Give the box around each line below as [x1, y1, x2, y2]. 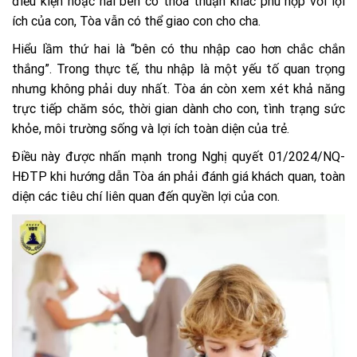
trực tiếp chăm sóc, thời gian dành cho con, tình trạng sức [12, 100, 345, 116]
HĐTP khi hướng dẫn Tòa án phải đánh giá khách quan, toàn [12, 168, 345, 184]
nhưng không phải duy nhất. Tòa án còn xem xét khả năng [12, 80, 345, 96]
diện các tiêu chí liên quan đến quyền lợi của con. [12, 188, 283, 204]
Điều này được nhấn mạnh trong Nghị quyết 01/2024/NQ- [12, 148, 345, 164]
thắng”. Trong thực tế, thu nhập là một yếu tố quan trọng [12, 61, 345, 76]
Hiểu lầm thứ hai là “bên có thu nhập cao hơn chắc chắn [12, 41, 345, 57]
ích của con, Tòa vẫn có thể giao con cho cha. [12, 13, 264, 29]
